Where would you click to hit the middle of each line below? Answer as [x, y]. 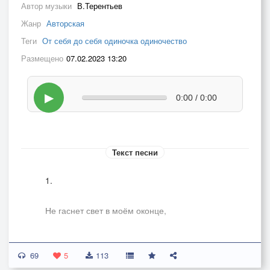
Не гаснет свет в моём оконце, [106, 210]
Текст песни [135, 152]
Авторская [65, 23]
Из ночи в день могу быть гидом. [109, 240]
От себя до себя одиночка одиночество [115, 41]
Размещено [42, 58]
